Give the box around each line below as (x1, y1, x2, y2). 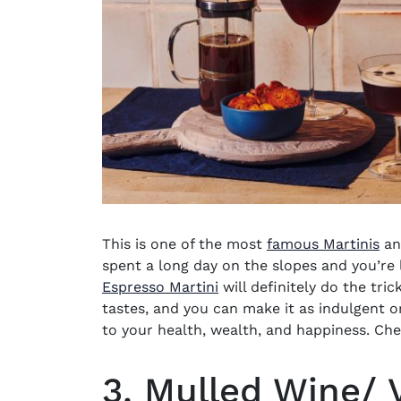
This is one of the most (102, 235, 267, 252)
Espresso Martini (102, 277, 218, 295)
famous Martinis (267, 235, 380, 252)
